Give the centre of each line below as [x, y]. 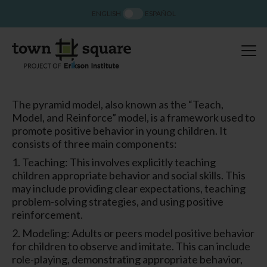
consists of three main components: [94, 143]
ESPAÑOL [160, 13]
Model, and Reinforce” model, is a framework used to [133, 117]
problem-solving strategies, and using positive [118, 201]
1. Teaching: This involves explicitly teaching [114, 162]
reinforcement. [47, 214]
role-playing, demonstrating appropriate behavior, [127, 259]
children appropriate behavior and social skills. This [129, 175]
